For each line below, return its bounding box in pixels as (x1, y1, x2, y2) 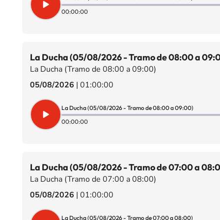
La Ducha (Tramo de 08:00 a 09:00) (29, 64, 156, 75)
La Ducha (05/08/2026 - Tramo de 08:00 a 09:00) (61, 104, 193, 111)
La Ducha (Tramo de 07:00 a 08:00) (29, 174, 156, 185)
